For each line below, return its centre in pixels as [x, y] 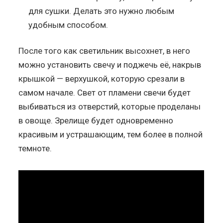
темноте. [35, 148]
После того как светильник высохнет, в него [105, 51]
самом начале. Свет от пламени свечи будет [105, 92]
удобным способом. [68, 25]
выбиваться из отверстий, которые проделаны [110, 106]
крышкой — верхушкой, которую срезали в [102, 78]
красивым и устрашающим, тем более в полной [111, 134]
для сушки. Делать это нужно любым [102, 11]
